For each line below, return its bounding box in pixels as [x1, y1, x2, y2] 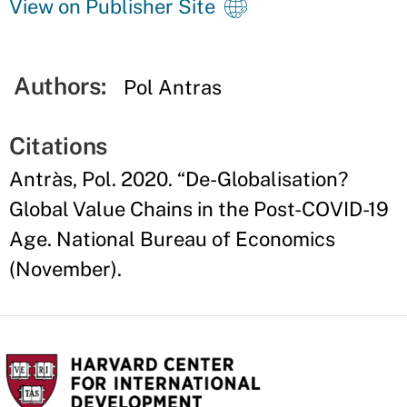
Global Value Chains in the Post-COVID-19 [9, 197, 389, 221]
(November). [9, 257, 122, 281]
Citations [9, 132, 108, 160]
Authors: [14, 72, 106, 100]
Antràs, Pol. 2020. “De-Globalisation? [9, 167, 348, 191]
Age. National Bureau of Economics [9, 227, 335, 251]
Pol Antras [124, 75, 223, 99]
